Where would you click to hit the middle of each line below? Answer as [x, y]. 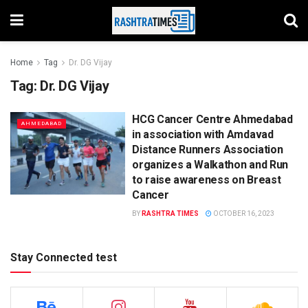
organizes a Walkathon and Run [210, 165]
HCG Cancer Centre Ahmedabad [212, 119]
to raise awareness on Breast [207, 180]
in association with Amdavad [203, 134]
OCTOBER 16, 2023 [243, 213]
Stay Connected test [64, 257]
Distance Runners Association [208, 150]
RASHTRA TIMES [170, 213]
